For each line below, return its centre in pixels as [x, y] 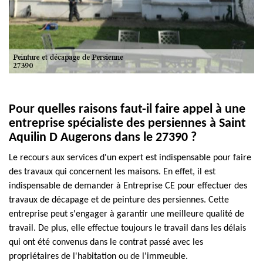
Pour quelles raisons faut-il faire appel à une [127, 109]
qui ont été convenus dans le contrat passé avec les [106, 242]
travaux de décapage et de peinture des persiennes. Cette [119, 200]
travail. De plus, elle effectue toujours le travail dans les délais [127, 228]
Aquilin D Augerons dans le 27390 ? [103, 138]
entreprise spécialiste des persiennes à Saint [127, 124]
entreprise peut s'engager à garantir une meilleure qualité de [127, 214]
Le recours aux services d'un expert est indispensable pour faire [130, 158]
